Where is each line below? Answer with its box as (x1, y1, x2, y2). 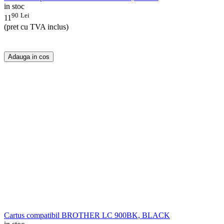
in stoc (4, 2, 24, 11)
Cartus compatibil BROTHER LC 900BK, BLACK (4, 210, 170, 219)
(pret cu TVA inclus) (4, 22, 68, 31)
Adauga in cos (8, 52, 49, 60)
